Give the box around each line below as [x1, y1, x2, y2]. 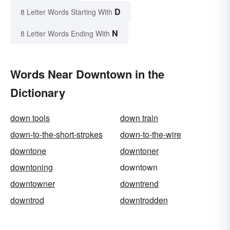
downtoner [120, 144, 159, 157]
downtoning [10, 161, 53, 173]
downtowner [10, 177, 55, 189]
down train [120, 111, 158, 124]
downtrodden [120, 194, 168, 206]
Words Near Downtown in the [10, 65, 164, 82]
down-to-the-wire [120, 128, 181, 140]
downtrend [120, 177, 159, 189]
